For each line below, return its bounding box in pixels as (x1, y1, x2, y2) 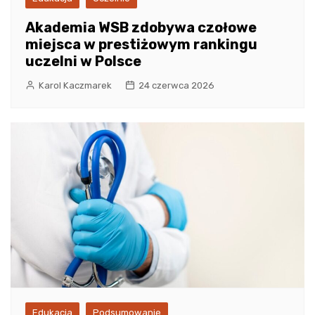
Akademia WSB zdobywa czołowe (25, 19, 257, 37)
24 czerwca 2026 (139, 80, 214, 91)
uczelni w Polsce (25, 53, 141, 70)
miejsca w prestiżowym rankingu (25, 36, 257, 53)
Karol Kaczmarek (39, 80, 112, 91)
